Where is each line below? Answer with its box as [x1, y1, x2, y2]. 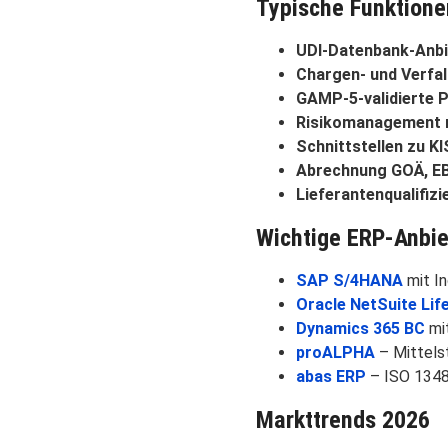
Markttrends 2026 [256, 405, 430, 434]
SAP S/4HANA [296, 270, 403, 290]
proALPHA [296, 342, 375, 362]
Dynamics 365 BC [296, 318, 425, 338]
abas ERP [296, 366, 366, 386]
